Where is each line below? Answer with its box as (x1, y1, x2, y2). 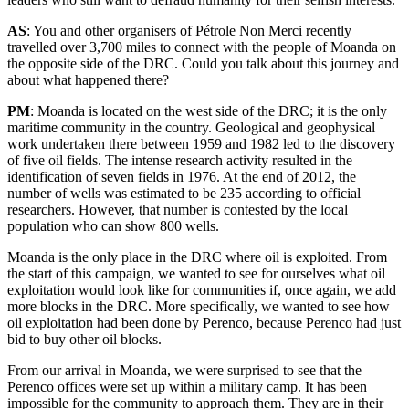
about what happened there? (7, 72, 169, 89)
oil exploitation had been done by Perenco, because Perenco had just (7, 315, 401, 331)
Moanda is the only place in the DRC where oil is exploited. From (7, 249, 387, 266)
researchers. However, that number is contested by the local (7, 202, 348, 218)
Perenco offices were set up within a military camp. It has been (7, 379, 367, 395)
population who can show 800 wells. (7, 218, 219, 235)
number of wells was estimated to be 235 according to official (7, 185, 361, 202)
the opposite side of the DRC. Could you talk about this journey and (7, 56, 399, 72)
